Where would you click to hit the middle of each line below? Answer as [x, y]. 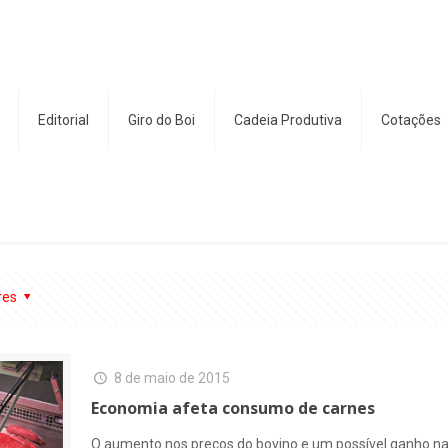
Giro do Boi [161, 120]
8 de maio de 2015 [171, 378]
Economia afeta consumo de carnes [233, 408]
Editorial [63, 120]
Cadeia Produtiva [288, 120]
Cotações [411, 120]
